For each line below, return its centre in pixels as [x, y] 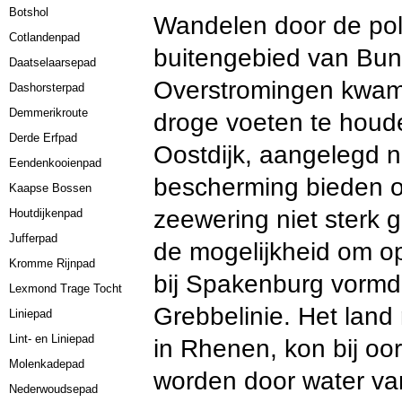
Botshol [29, 12]
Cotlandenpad [45, 37]
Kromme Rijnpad [52, 263]
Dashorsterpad [47, 87]
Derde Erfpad [44, 138]
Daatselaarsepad [53, 62]
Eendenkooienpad [56, 163]
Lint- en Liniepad [52, 339]
